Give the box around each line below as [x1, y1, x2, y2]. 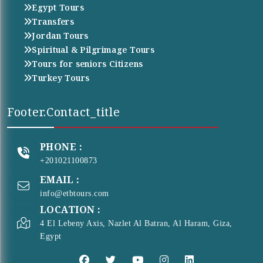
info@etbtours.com [40, 188, 109, 198]
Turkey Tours [32, 72, 90, 84]
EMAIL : [40, 173, 80, 186]
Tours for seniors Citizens [32, 58, 143, 70]
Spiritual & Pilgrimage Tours [32, 44, 155, 56]
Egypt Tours [32, 2, 85, 14]
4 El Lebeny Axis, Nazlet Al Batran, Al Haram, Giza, [40, 219, 232, 228]
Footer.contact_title [7, 104, 120, 120]
